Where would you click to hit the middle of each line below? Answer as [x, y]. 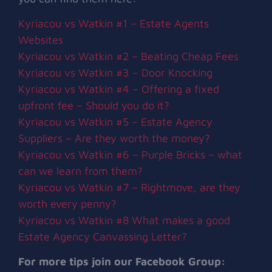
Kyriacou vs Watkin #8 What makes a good [124, 220]
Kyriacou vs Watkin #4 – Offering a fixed [119, 89]
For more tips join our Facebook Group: [122, 262]
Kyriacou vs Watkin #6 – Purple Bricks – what [130, 155]
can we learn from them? [80, 171]
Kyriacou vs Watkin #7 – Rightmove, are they [129, 187]
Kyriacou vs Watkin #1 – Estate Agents [114, 23]
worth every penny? [67, 204]
